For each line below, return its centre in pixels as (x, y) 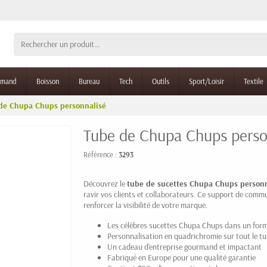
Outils (161, 81)
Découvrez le (105, 184)
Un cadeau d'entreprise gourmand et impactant (184, 247)
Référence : (101, 154)
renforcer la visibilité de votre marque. (145, 205)
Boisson (48, 81)
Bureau (89, 81)
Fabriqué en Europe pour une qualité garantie (181, 257)
